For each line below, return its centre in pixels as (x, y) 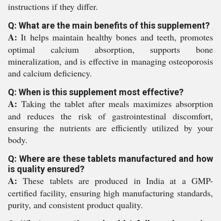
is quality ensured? (46, 169)
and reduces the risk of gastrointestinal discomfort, (110, 116)
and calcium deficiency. (50, 73)
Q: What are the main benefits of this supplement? (109, 25)
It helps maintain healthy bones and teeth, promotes (115, 37)
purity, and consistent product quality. (75, 205)
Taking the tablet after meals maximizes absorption (115, 104)
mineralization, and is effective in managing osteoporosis (110, 61)
